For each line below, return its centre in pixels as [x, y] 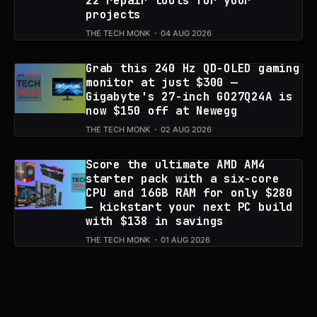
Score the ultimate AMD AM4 [175, 164]
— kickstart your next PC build [189, 207]
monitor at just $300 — [162, 82]
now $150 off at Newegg [162, 110]
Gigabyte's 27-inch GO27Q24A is [189, 96]
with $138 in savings [155, 221]
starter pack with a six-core [183, 178]
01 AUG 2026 [185, 240]
